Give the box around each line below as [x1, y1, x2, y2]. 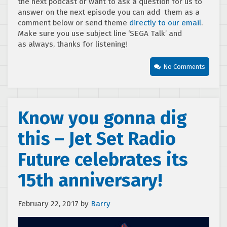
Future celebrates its [18, 148, 188, 171]
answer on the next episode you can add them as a [18, 8, 200, 17]
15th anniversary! [18, 169, 162, 192]
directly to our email [129, 18, 201, 28]
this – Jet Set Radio [18, 128, 176, 150]
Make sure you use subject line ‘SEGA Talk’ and [18, 29, 182, 39]
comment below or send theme [18, 18, 129, 28]
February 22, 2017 [18, 199, 79, 209]
